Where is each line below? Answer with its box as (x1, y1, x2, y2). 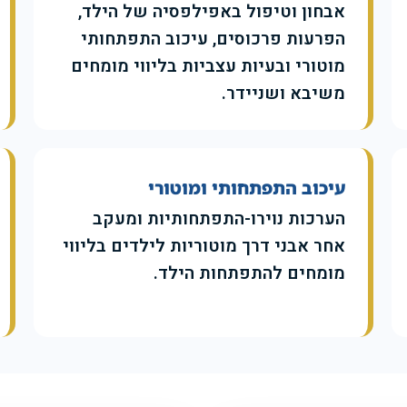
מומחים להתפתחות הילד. (153, 261, 345, 287)
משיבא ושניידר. (221, 81, 345, 107)
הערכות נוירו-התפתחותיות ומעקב (92, 206, 345, 233)
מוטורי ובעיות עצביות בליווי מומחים (70, 54, 345, 80)
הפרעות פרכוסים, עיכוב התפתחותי (80, 26, 345, 53)
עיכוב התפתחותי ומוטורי (147, 176, 345, 201)
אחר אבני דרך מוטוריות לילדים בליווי (62, 233, 345, 260)
